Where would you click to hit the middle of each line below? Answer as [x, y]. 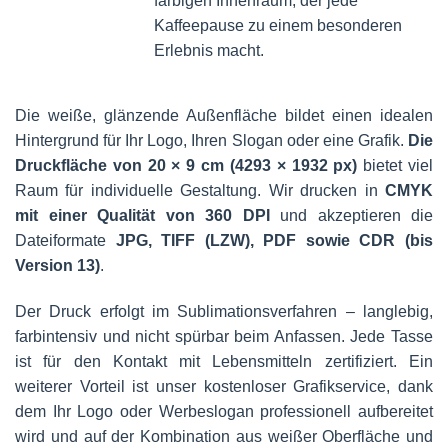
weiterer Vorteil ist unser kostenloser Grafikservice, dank [224, 387]
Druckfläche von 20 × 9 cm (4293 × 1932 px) [186, 166]
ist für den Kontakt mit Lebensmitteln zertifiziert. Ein [224, 362]
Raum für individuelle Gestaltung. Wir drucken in [200, 191]
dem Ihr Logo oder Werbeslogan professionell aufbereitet [224, 412]
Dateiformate [65, 241]
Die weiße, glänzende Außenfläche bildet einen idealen [224, 116]
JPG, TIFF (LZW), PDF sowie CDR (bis [274, 241]
